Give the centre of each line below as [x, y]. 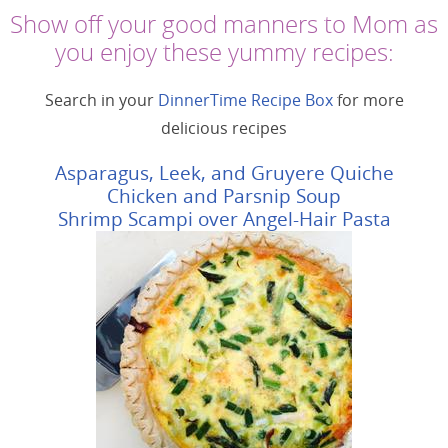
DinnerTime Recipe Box [243, 100]
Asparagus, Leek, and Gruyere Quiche [224, 173]
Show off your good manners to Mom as [224, 24]
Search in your [99, 100]
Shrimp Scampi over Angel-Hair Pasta [224, 219]
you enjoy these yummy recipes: [224, 52]
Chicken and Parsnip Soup [224, 196]
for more [368, 100]
